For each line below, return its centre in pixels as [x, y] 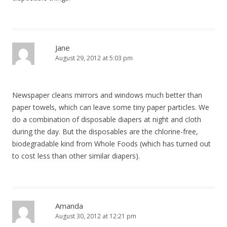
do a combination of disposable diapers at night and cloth [107, 119]
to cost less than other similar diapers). [76, 156]
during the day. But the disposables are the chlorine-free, [105, 131]
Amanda [69, 206]
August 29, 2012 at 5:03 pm [94, 58]
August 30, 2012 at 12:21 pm [96, 216]
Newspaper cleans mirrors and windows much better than [107, 95]
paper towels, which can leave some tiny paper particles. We [111, 107]
